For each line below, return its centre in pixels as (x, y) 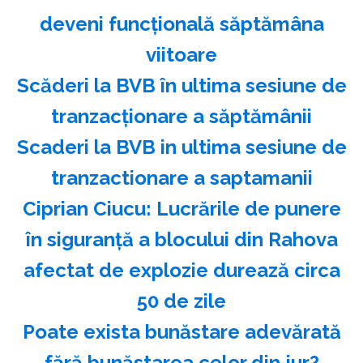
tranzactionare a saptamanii (181, 177)
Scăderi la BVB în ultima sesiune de (181, 85)
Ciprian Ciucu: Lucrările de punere (181, 208)
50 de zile (181, 301)
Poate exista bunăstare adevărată (181, 331)
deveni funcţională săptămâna (181, 23)
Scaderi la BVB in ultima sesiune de (181, 147)
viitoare (181, 54)
